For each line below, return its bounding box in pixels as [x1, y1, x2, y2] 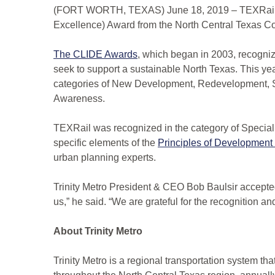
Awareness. [53, 93, 105, 104]
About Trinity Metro [53, 226, 142, 237]
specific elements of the [53, 137, 158, 149]
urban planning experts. [53, 152, 156, 163]
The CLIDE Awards [53, 49, 137, 60]
